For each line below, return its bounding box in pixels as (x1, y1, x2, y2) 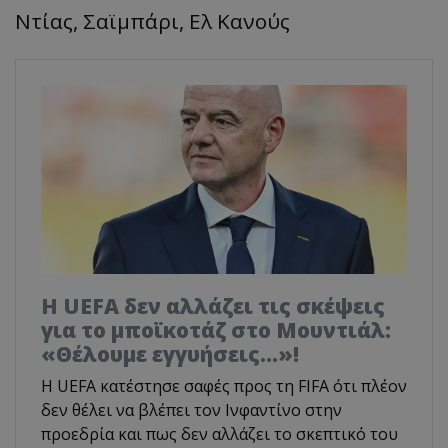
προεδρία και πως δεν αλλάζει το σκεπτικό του (41, 422, 398, 445)
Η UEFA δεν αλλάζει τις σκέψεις (41, 291, 385, 320)
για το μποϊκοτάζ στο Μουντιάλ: (41, 315, 391, 344)
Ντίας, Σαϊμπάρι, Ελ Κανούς (15, 7, 290, 36)
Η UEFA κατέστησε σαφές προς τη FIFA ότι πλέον (41, 374, 407, 397)
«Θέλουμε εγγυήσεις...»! (41, 339, 299, 368)
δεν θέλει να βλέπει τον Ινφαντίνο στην (41, 398, 342, 421)
